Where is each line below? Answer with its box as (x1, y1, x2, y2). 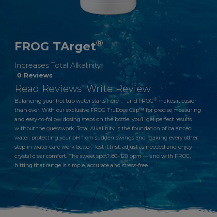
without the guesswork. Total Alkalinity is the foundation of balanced (15, 125, 192, 132)
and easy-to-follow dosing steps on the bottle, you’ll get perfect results (15, 116, 192, 123)
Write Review (86, 83, 151, 94)
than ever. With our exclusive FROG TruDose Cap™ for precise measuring (15, 107, 201, 113)
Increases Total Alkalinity (15, 61, 101, 70)
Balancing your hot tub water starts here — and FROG (15, 97, 154, 104)
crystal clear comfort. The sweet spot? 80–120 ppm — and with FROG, (15, 153, 191, 159)
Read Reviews (15, 83, 82, 94)
